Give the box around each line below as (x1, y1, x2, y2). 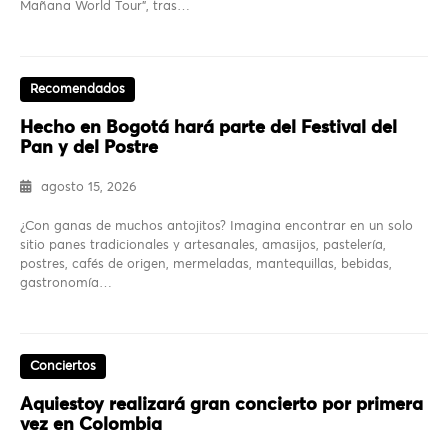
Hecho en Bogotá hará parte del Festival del (20, 119, 397, 138)
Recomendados (30, 83, 125, 97)
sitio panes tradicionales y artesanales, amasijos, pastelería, (20, 239, 386, 253)
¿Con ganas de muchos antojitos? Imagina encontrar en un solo (20, 220, 413, 234)
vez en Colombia (20, 416, 162, 435)
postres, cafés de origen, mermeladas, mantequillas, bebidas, (20, 258, 392, 272)
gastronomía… (20, 277, 112, 291)
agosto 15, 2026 (41, 181, 137, 195)
